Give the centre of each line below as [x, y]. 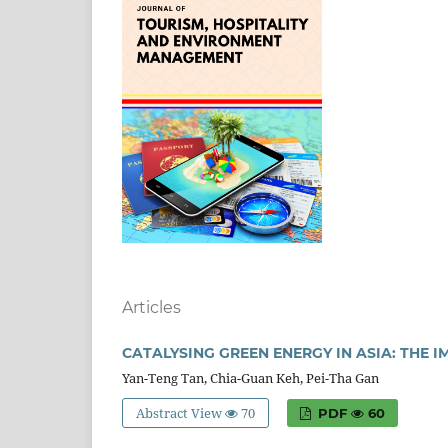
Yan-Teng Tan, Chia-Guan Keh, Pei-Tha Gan [250, 378]
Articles [151, 308]
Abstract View [181, 413]
